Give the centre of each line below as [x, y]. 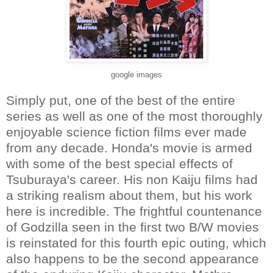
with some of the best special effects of [119, 163]
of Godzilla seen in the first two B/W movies [133, 227]
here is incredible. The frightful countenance [134, 211]
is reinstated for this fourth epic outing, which [136, 243]
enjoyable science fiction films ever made [126, 132]
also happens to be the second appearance [133, 258]
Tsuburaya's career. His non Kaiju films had [132, 179]
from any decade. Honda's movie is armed [129, 147]
